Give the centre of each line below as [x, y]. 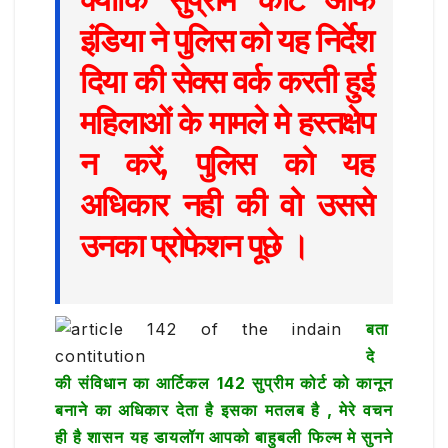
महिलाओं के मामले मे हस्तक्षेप [226, 122]
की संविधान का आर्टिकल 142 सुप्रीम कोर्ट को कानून [224, 383]
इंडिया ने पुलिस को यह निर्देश [226, 40]
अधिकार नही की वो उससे [226, 204]
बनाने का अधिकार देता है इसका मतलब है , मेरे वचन [224, 410]
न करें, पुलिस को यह [226, 163]
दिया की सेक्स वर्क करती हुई [226, 81]
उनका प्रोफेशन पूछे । [194, 245]
